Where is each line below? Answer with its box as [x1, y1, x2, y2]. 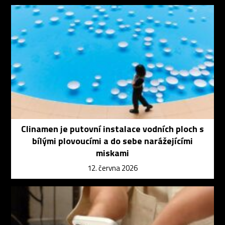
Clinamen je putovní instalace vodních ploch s [21, 122, 204, 136]
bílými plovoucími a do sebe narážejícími [32, 134, 193, 148]
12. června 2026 [87, 162, 138, 174]
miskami [96, 146, 129, 160]
